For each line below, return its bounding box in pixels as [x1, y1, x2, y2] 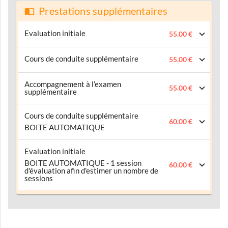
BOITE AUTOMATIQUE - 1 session [24, 158, 141, 167]
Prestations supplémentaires [39, 5, 167, 17]
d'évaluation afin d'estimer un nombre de [24, 166, 158, 175]
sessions [24, 174, 53, 183]
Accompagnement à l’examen [24, 79, 121, 89]
